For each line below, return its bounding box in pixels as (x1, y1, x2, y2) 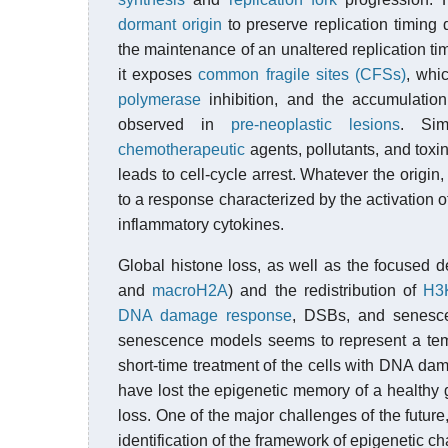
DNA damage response (118, 307, 293, 324)
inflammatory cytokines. (118, 216, 284, 233)
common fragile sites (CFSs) (198, 66, 407, 83)
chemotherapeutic (118, 141, 245, 158)
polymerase (118, 91, 201, 108)
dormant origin (118, 16, 222, 33)
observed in (118, 116, 231, 133)
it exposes (118, 66, 199, 83)
